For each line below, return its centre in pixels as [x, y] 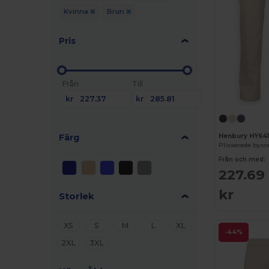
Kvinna [77, 11]
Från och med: [242, 160]
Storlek [77, 196]
